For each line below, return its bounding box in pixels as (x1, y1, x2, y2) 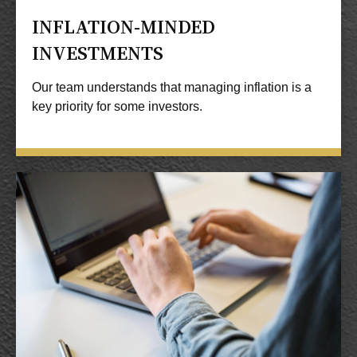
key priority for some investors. (32, 100, 202, 114)
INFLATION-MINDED (32, 14, 215, 41)
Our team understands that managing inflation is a (32, 80, 312, 95)
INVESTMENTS (32, 40, 163, 67)
